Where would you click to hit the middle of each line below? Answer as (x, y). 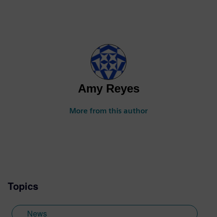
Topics (23, 186)
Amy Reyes (108, 88)
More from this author (108, 110)
